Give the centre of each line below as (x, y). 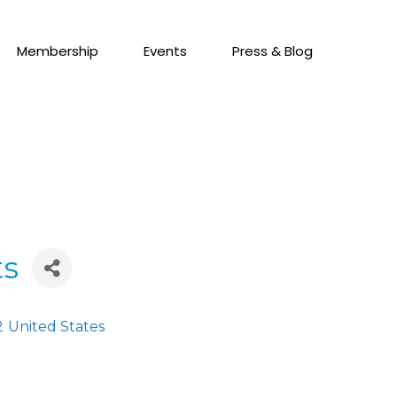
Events (165, 51)
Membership (57, 51)
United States (56, 327)
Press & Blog (272, 51)
